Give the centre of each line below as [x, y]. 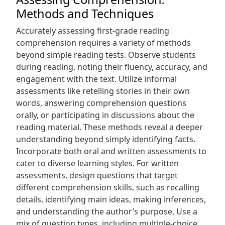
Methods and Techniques [85, 14]
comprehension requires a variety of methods [103, 43]
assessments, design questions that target [97, 175]
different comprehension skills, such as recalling [108, 187]
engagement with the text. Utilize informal [96, 79]
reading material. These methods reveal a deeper [109, 127]
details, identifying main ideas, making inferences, [111, 199]
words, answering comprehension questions [101, 103]
